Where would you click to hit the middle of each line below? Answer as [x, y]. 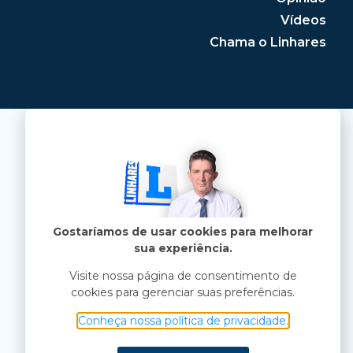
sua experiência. [183, 249]
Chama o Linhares [268, 42]
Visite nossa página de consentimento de [183, 276]
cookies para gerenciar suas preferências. [183, 293]
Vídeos [303, 20]
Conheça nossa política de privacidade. [183, 320]
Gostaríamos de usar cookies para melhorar [183, 232]
